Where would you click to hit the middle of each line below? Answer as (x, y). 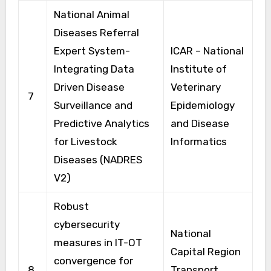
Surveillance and (93, 105)
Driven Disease (89, 87)
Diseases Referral (96, 32)
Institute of (198, 69)
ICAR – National (207, 51)
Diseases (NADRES (98, 159)
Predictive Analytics (101, 123)
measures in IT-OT (98, 242)
